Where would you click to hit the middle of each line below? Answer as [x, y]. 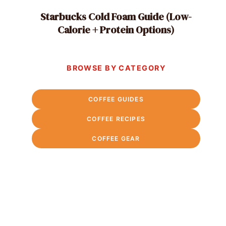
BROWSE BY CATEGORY [116, 68]
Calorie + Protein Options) [116, 30]
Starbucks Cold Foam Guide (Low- [116, 16]
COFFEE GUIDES [116, 99]
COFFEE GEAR [116, 139]
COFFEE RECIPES [116, 119]
